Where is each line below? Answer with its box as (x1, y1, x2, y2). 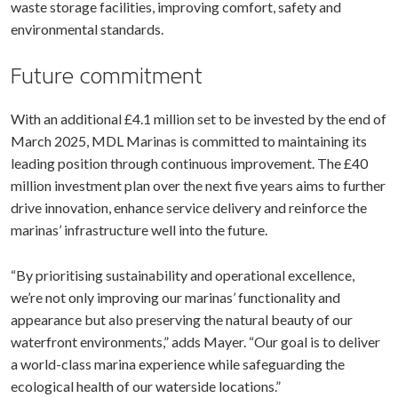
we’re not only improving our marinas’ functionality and (11, 289, 340, 306)
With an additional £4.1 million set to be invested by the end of (11, 110, 386, 127)
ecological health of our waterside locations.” (11, 378, 281, 394)
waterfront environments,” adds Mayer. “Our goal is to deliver (11, 333, 380, 350)
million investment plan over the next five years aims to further (11, 177, 386, 194)
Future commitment (11, 63, 203, 89)
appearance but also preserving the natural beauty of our (11, 311, 353, 328)
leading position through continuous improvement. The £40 (11, 155, 368, 171)
